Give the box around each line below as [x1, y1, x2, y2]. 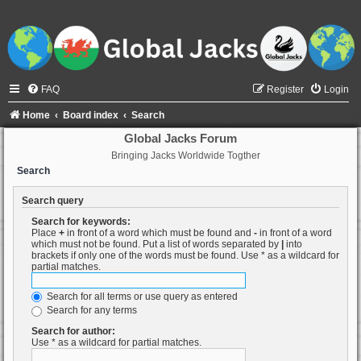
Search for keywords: [31, 216, 131, 228]
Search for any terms [44, 305, 137, 317]
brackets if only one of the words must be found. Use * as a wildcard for [31, 250, 339, 262]
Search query [22, 196, 84, 206]
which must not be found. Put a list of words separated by [31, 239, 281, 251]
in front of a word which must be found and [64, 227, 254, 239]
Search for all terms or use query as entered [44, 291, 238, 303]
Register [267, 84, 304, 96]
